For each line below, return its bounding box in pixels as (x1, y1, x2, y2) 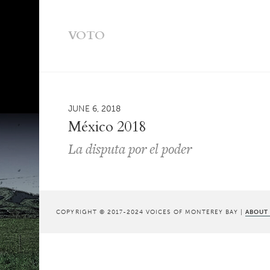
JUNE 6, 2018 (68, 103, 121, 114)
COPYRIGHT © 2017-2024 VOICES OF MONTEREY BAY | (56, 208, 246, 216)
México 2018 (68, 117, 146, 137)
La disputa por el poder (68, 139, 192, 159)
